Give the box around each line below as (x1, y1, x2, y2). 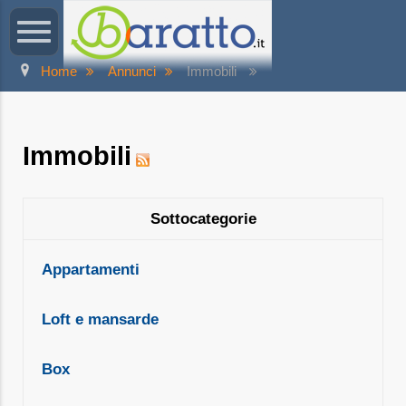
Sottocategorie (150, 210, 256, 227)
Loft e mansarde (42, 311, 159, 328)
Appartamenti (42, 261, 140, 278)
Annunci (108, 63, 156, 79)
